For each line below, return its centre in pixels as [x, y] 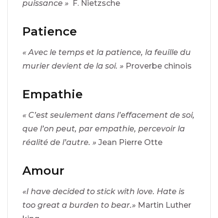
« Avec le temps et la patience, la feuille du [107, 52]
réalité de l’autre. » [60, 142]
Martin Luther [164, 205]
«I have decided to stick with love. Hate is [103, 191]
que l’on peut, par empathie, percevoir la [104, 128]
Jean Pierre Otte [130, 142]
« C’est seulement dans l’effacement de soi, [109, 115]
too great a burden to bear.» [80, 205]
